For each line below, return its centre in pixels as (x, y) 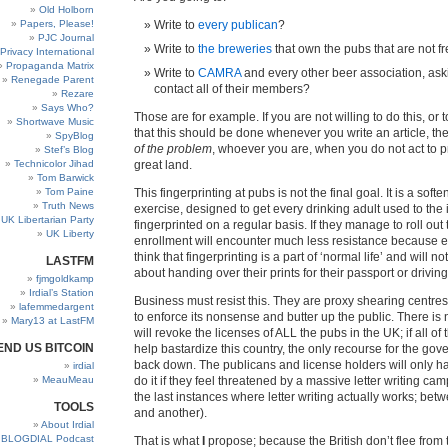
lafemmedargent (56, 306)
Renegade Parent (52, 79)
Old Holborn (66, 9)
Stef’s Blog (69, 149)
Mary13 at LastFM (52, 320)
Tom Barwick (65, 177)
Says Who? (67, 107)
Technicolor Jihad (54, 163)
